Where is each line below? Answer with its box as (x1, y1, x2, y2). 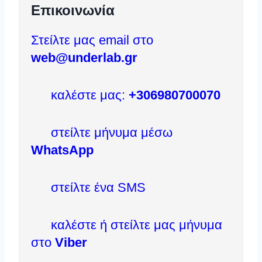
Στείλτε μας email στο (31, 32, 153, 47)
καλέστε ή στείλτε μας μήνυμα (47, 217, 222, 232)
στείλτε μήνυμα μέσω (47, 125, 173, 140)
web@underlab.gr (31, 50, 137, 65)
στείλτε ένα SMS (47, 180, 146, 195)
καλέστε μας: (47, 87, 129, 102)
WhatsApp (31, 142, 94, 157)
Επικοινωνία (31, 2, 115, 18)
